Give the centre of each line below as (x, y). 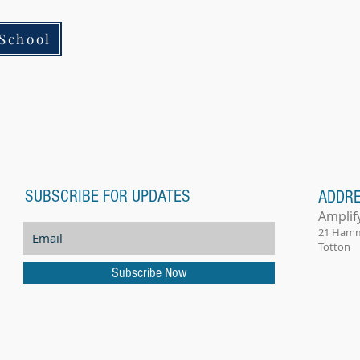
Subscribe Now (149, 272)
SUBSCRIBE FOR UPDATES (108, 196)
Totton (334, 246)
